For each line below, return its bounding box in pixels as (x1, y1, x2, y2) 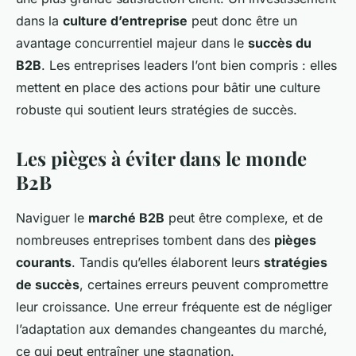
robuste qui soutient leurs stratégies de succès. (16, 101, 297, 118)
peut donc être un (188, 12, 297, 29)
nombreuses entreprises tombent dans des (16, 231, 274, 248)
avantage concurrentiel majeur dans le (16, 34, 248, 51)
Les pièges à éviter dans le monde (16, 145, 307, 171)
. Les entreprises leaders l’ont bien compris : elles (41, 56, 337, 73)
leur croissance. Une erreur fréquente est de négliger (16, 298, 332, 315)
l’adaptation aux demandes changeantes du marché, (16, 320, 327, 337)
